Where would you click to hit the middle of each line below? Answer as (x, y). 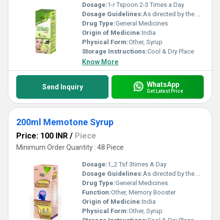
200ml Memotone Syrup (65, 122)
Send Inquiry (62, 87)
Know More (100, 62)
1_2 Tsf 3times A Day (137, 164)
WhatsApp (163, 84)
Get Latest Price (165, 91)
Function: (96, 192)
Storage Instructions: (115, 51)
